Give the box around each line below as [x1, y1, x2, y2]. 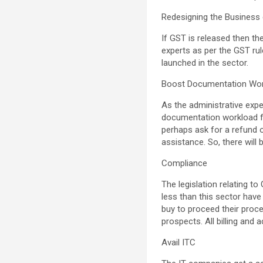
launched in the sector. [161, 57, 249, 68]
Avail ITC [161, 237, 196, 248]
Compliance [161, 157, 208, 168]
